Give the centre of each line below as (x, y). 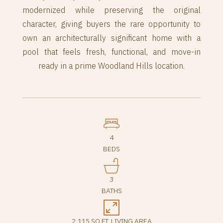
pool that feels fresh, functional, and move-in (111, 52)
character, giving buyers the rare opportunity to (111, 24)
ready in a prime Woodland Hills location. (111, 66)
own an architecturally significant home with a (111, 38)
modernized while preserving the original (111, 10)
